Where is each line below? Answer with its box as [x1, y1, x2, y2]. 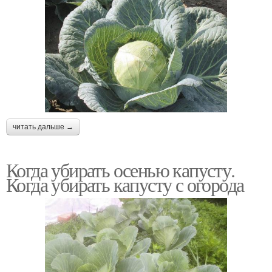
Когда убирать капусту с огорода [6, 171, 244, 197]
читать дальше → [13, 122, 73, 131]
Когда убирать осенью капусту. [6, 156, 235, 183]
